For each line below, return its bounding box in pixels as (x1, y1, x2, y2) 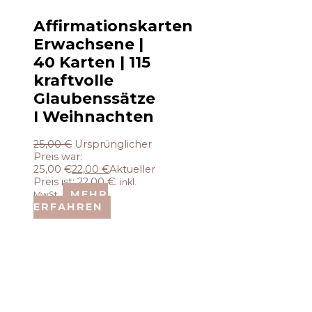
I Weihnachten (33, 107, 154, 126)
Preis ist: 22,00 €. (33, 175, 117, 189)
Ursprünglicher (75, 138, 152, 151)
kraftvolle (33, 71, 114, 90)
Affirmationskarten (33, 17, 193, 36)
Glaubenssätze (33, 89, 155, 108)
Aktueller (109, 163, 155, 176)
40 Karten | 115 (33, 53, 150, 72)
